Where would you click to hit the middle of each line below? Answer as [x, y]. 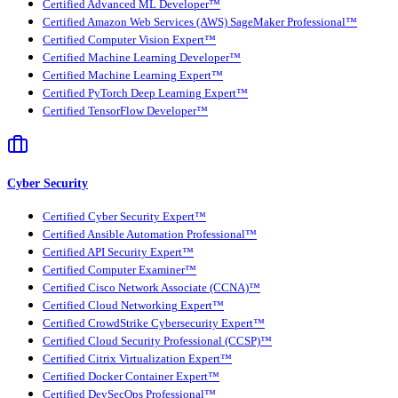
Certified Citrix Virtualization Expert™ [137, 359]
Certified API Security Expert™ [118, 253]
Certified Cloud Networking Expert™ [133, 306]
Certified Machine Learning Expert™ [133, 75]
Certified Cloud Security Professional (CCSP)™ [157, 342]
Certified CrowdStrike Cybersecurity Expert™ [154, 324]
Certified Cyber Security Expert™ [124, 217]
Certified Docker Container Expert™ [131, 377]
